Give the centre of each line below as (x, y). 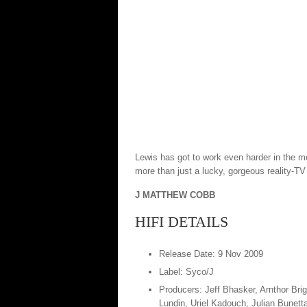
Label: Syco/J (186, 272)
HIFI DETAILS (182, 222)
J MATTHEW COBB (175, 195)
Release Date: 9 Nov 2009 (211, 254)
